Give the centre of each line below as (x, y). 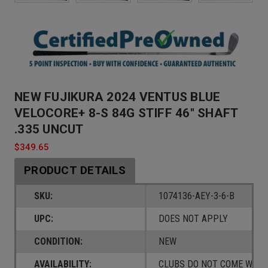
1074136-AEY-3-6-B (196, 196)
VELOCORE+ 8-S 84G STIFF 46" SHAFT (126, 113)
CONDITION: (58, 242)
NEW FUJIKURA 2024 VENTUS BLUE (118, 97)
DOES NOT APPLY (193, 219)
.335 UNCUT (49, 130)
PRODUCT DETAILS (75, 170)
